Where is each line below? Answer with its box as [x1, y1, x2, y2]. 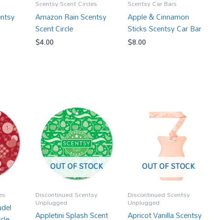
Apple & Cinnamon [127, 9, 189, 24]
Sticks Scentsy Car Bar [127, 21, 201, 36]
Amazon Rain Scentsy [35, 9, 107, 24]
